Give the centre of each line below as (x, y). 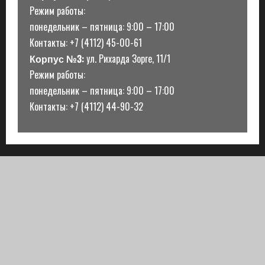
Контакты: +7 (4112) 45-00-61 (86, 42)
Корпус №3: (57, 58)
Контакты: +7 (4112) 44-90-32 (86, 106)
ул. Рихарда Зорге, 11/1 (127, 58)
